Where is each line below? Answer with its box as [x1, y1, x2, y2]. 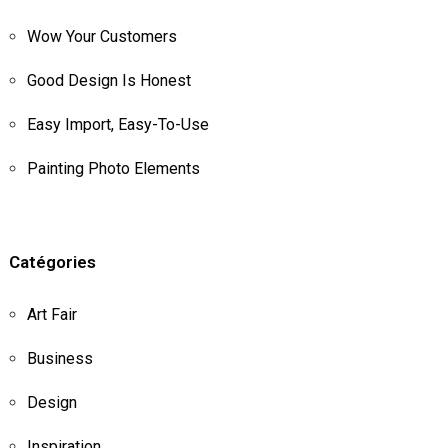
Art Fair [26, 304, 77, 324]
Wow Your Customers [26, 26, 177, 46]
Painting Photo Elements [26, 158, 200, 178]
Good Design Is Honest [26, 70, 191, 90]
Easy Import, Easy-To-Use [26, 114, 209, 134]
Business [26, 348, 93, 368]
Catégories [8, 251, 96, 272]
